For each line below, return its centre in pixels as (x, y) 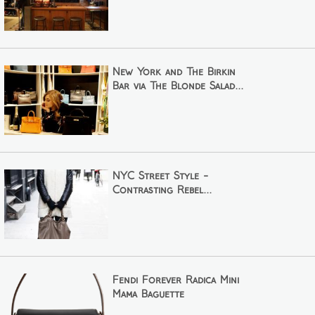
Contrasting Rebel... (162, 190)
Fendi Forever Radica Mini (175, 280)
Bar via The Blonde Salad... (178, 86)
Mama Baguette (148, 294)
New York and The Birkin (174, 72)
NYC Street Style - (160, 176)
